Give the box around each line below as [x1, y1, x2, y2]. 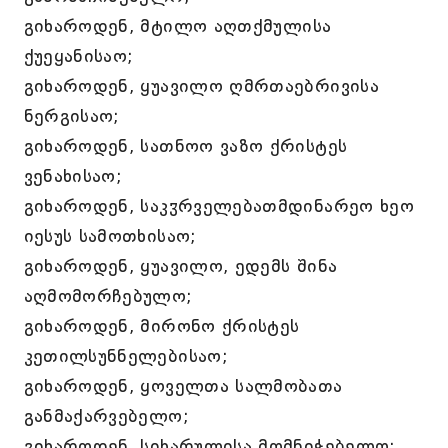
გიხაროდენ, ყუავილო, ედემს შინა [23, 255, 338, 277]
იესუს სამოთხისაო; [23, 225, 197, 247]
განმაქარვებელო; [23, 405, 189, 427]
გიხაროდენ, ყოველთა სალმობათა [23, 375, 343, 397]
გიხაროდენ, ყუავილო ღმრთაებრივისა [23, 75, 380, 97]
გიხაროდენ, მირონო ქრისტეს [23, 315, 300, 337]
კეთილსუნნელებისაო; [23, 345, 228, 367]
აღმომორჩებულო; [23, 285, 193, 307]
